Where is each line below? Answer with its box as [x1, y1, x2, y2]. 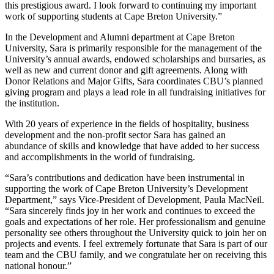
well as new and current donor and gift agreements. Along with [5, 65, 248, 76]
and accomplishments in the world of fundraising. [5, 152, 195, 163]
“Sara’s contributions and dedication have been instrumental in [5, 172, 245, 183]
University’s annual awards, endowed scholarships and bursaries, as [5, 54, 265, 65]
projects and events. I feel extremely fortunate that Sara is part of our [5, 239, 267, 250]
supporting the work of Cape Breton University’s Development [5, 183, 248, 194]
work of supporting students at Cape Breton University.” [5, 11, 222, 22]
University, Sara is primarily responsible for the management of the [5, 43, 262, 54]
